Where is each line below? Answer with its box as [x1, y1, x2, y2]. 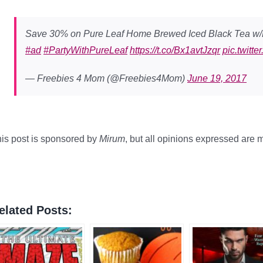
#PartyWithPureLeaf [43, 45, 127, 55]
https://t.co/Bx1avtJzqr [130, 45, 220, 55]
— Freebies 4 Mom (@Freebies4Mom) [25, 73, 187, 83]
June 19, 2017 [187, 73, 247, 83]
